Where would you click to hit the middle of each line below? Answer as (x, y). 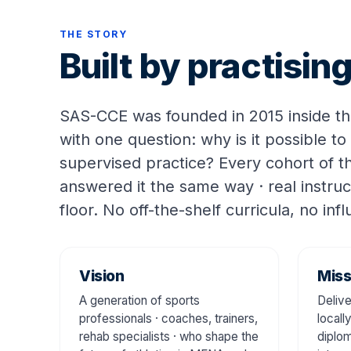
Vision (102, 275)
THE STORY (93, 34)
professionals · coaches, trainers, (168, 318)
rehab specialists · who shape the (169, 336)
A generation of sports (139, 300)
